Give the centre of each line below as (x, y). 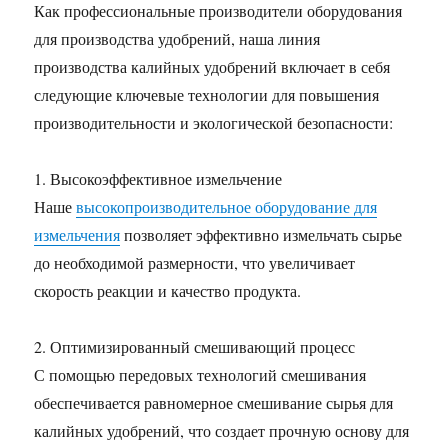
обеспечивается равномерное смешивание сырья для (214, 402)
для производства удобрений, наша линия (177, 38)
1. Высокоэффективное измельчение (158, 178)
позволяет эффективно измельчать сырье (261, 234)
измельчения (77, 234)
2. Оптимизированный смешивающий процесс (195, 346)
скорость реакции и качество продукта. (168, 290)
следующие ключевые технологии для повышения (207, 94)
